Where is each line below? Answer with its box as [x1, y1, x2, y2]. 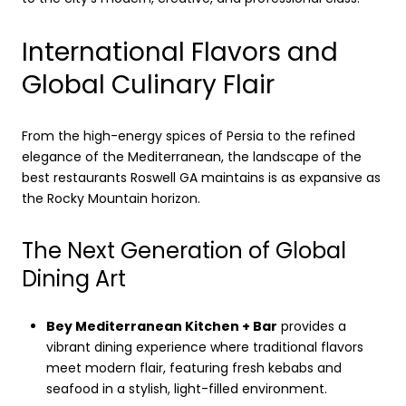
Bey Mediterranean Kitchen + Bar [45, 317, 277, 336]
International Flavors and [22, 34, 338, 70]
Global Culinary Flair [22, 66, 275, 102]
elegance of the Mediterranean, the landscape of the [22, 147, 362, 166]
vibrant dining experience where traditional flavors [45, 338, 363, 357]
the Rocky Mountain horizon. [22, 188, 200, 208]
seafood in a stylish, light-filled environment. [45, 380, 327, 399]
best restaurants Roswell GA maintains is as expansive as [22, 168, 381, 187]
